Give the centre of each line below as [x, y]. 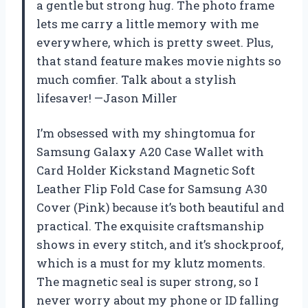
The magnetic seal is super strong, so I [147, 281]
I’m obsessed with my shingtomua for [146, 133]
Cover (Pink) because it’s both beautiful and [161, 207]
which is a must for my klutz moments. [151, 263]
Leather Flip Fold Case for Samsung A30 [152, 188]
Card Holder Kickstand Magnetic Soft [146, 170]
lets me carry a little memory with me [147, 23]
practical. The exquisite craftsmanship [150, 225]
